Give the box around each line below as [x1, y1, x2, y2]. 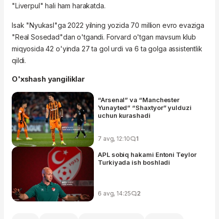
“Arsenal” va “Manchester [98, 95, 180, 104]
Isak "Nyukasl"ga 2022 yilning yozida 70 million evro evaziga [12, 21, 205, 29]
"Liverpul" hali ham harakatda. [12, 1, 106, 10]
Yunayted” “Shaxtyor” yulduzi [98, 103, 192, 111]
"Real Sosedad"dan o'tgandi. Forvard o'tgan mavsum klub [12, 32, 196, 41]
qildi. [12, 56, 26, 65]
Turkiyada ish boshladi [98, 158, 171, 166]
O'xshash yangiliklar [12, 74, 85, 84]
